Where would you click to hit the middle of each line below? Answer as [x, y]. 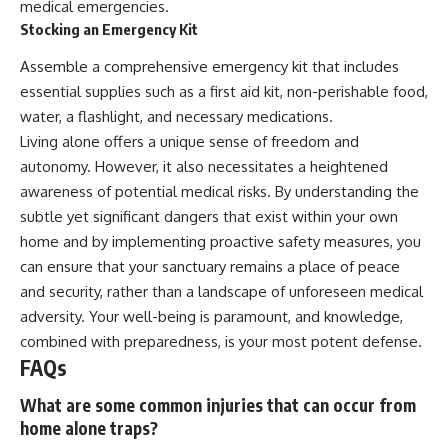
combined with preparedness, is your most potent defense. [221, 341]
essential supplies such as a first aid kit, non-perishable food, [224, 91]
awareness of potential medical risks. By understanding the [219, 191]
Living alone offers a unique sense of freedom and [189, 141]
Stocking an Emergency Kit [109, 29]
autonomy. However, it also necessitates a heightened [204, 166]
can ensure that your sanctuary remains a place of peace [210, 266]
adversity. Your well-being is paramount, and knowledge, [211, 316]
